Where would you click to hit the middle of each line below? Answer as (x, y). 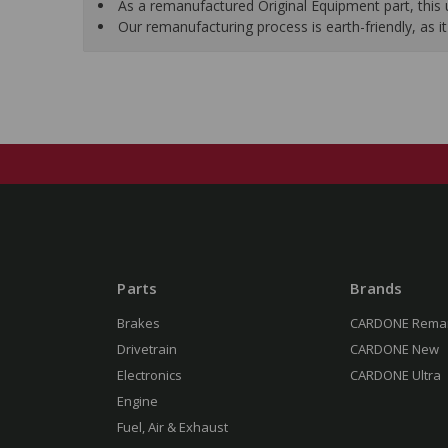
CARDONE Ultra (395, 375)
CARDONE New (394, 349)
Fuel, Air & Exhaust (173, 427)
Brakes (139, 323)
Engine (138, 401)
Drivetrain (147, 349)
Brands (376, 288)
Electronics (150, 375)
